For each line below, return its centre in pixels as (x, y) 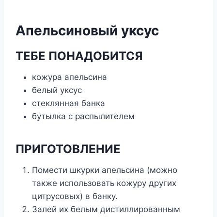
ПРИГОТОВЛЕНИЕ (68, 149)
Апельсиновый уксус (87, 30)
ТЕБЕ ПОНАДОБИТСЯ (79, 56)
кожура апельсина (70, 77)
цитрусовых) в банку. (75, 196)
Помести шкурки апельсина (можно (105, 170)
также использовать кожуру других (104, 183)
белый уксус (57, 90)
